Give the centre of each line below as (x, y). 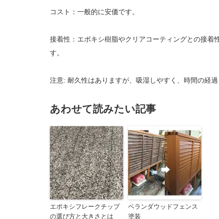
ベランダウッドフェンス (163, 206)
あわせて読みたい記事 (103, 109)
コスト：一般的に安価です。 (94, 11)
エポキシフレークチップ (85, 206)
